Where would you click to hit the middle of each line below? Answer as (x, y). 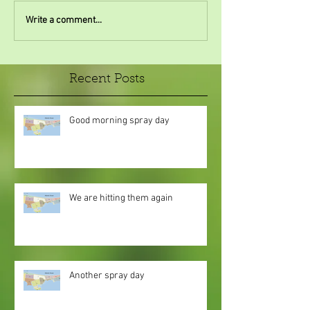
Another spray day (107, 275)
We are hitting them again (121, 198)
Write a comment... (64, 21)
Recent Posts (107, 79)
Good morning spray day (119, 120)
